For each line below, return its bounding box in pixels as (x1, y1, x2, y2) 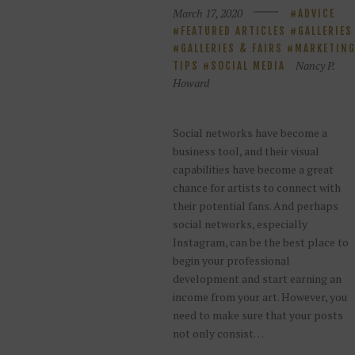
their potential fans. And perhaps (172, 198, 338, 214)
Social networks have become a (172, 125, 327, 141)
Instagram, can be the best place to (172, 235, 349, 250)
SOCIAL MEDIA (210, 59, 285, 73)
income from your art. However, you (172, 289, 347, 305)
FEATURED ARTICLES (180, 25, 286, 38)
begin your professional (172, 253, 290, 269)
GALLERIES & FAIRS (180, 42, 283, 55)
